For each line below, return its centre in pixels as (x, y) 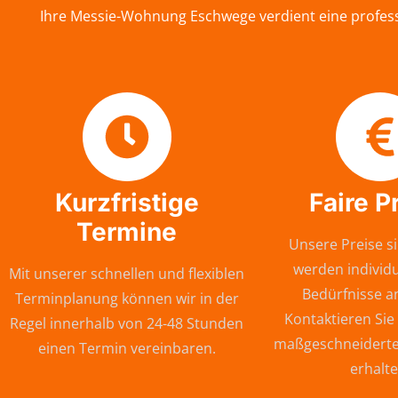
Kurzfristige (127, 203)
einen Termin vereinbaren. (127, 349)
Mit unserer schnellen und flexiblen (127, 274)
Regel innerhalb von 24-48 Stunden (127, 324)
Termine (127, 232)
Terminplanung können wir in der (127, 299)
